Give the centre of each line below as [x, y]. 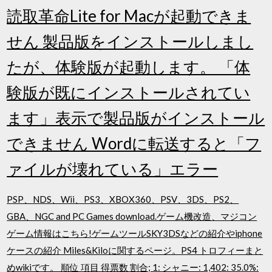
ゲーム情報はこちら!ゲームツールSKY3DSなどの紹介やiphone [135, 233]
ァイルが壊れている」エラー [113, 168]
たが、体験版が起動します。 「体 [129, 66]
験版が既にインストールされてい [129, 92]
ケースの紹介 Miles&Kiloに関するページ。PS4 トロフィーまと [135, 250]
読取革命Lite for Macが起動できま [129, 15]
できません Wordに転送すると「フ [134, 143]
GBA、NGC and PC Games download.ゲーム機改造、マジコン [132, 216]
